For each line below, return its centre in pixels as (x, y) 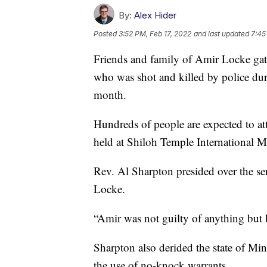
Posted (106, 33)
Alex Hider (155, 15)
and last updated (221, 33)
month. (110, 94)
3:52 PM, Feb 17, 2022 (155, 33)
